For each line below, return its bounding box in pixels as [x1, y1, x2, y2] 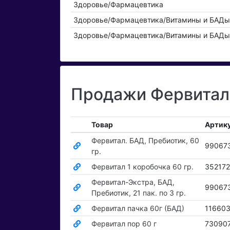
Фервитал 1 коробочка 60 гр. [91, 162, 194, 171]
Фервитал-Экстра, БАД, [91, 178, 175, 187]
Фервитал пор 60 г [91, 219, 157, 228]
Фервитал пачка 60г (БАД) [91, 204, 184, 213]
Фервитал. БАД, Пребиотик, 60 [91, 136, 199, 145]
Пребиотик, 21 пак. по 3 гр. [91, 188, 186, 198]
